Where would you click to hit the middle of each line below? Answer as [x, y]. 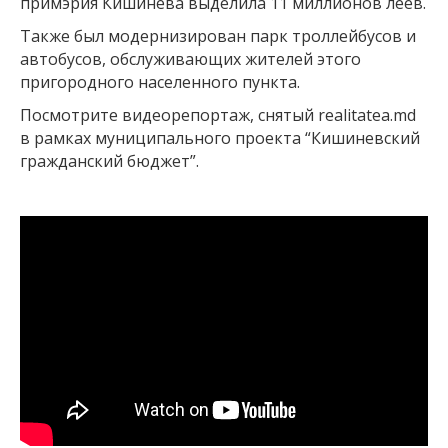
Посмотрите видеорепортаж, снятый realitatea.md [218, 114]
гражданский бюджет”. [109, 160]
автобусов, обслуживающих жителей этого [190, 58]
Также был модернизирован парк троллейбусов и [218, 35]
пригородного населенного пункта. [160, 81]
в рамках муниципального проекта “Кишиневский [220, 137]
